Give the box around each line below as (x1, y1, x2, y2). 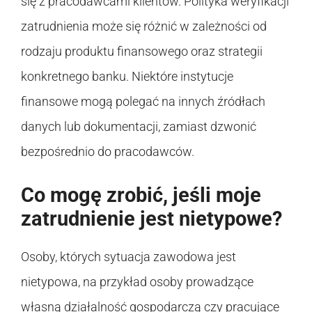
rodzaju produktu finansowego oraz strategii (21, 43, 263, 58)
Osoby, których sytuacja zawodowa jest (21, 249, 236, 264)
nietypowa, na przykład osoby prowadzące (21, 274, 253, 289)
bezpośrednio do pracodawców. (21, 143, 194, 159)
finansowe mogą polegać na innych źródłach (21, 93, 265, 109)
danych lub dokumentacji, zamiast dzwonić (21, 118, 256, 134)
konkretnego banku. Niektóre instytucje (21, 68, 233, 84)
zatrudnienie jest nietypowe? (21, 206, 282, 231)
